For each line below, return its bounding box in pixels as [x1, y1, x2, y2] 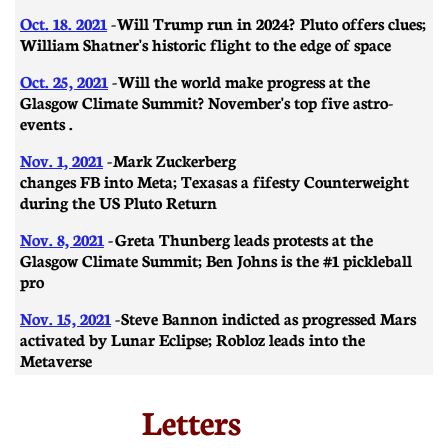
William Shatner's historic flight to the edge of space [20, 32, 391, 55]
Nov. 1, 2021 [20, 148, 103, 171]
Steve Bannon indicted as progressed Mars [121, 306, 416, 329]
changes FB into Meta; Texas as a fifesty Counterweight [20, 169, 409, 192]
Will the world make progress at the [118, 69, 370, 92]
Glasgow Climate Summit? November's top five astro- [20, 90, 393, 113]
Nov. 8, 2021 [20, 227, 104, 250]
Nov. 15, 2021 [20, 306, 111, 329]
